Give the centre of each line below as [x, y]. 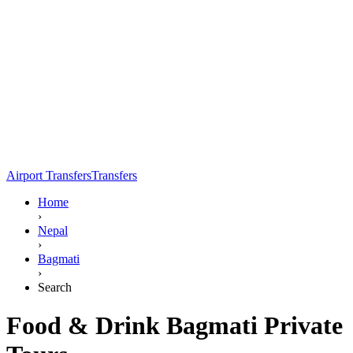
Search [55, 287]
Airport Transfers [49, 175]
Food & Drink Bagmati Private [175, 326]
